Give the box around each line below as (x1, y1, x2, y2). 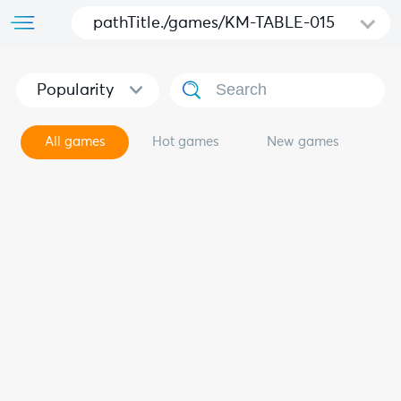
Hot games (152, 135, 220, 149)
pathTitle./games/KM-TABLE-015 (92, 15, 336, 32)
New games (266, 135, 339, 149)
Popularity (36, 81, 115, 98)
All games (44, 135, 106, 149)
